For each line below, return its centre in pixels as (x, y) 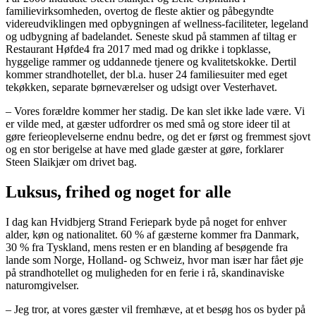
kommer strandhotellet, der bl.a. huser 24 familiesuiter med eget (146, 74)
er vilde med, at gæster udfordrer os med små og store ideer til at (148, 123)
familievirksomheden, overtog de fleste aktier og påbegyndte (140, 11)
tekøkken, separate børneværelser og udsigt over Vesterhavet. (141, 87)
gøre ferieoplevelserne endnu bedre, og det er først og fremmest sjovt (158, 136)
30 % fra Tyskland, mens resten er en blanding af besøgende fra (147, 247)
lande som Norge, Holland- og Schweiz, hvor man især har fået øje (154, 260)
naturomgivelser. (42, 285)
